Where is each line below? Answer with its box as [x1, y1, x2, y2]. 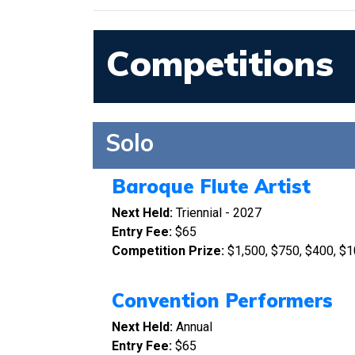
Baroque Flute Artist [112, 174, 311, 198]
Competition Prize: [112, 243, 224, 258]
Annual [176, 319, 212, 334]
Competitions [106, 41, 334, 85]
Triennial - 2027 [176, 205, 261, 220]
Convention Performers [112, 288, 333, 312]
